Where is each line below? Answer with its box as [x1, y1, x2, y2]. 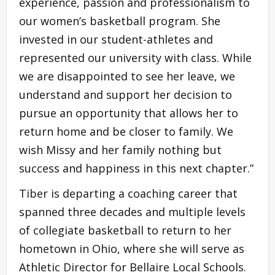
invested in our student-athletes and [19, 32, 213, 47]
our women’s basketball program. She [19, 14, 220, 29]
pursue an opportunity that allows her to [19, 106, 238, 121]
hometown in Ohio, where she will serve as [19, 241, 244, 257]
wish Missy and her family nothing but [19, 142, 222, 158]
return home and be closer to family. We [19, 124, 233, 139]
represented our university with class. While [19, 50, 252, 66]
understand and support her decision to [19, 87, 232, 103]
